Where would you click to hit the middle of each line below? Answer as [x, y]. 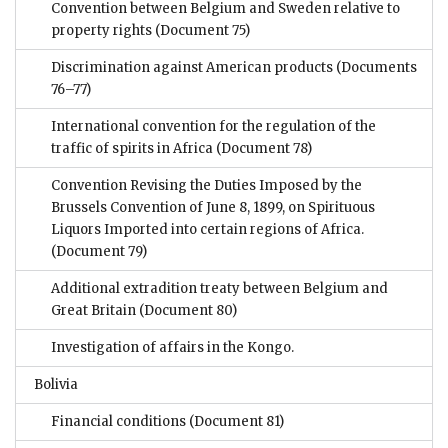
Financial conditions [118, 422]
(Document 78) [262, 149]
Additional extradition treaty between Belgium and [219, 289]
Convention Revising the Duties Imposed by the [206, 186]
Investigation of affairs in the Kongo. [172, 348]
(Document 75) [201, 31]
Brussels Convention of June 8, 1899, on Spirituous [213, 208]
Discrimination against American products [192, 68]
